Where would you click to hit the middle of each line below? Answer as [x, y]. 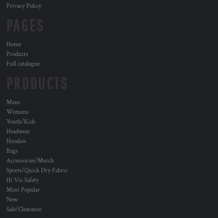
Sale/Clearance [24, 209]
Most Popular [23, 190]
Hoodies [16, 141]
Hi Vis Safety [23, 180]
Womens [18, 112]
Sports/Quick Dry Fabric [37, 171]
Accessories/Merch [30, 161]
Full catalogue [23, 64]
